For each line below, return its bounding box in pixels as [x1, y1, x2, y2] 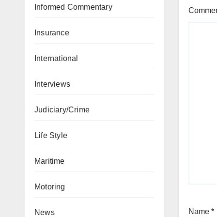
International [34, 54, 78, 62]
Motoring [34, 183, 65, 191]
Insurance [34, 29, 69, 37]
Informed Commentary [34, 3, 112, 11]
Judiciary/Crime [34, 106, 90, 114]
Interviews [34, 80, 70, 88]
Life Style [34, 131, 67, 139]
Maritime [34, 157, 65, 165]
